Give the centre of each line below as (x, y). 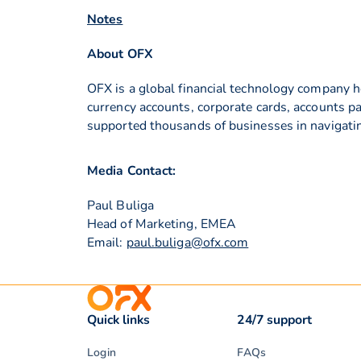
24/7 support (275, 320)
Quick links (119, 320)
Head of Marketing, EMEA (162, 224)
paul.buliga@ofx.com (187, 242)
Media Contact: (132, 170)
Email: (107, 242)
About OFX (120, 54)
